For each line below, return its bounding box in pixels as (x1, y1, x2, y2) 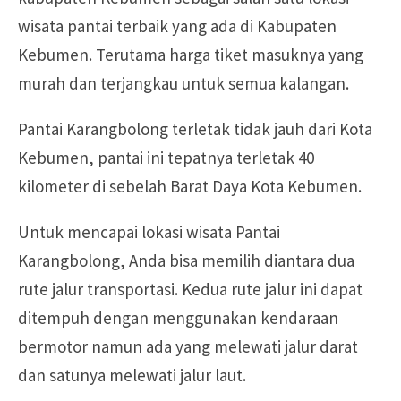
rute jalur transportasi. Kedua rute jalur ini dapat (18, 278, 363, 301)
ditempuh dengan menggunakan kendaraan (18, 307, 338, 329)
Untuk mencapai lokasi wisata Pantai (18, 221, 280, 243)
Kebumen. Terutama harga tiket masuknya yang (18, 44, 363, 66)
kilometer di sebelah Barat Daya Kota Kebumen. (18, 175, 362, 198)
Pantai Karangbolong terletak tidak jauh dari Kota (18, 118, 372, 141)
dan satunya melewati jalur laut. (18, 364, 246, 387)
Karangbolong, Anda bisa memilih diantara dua (18, 250, 354, 272)
